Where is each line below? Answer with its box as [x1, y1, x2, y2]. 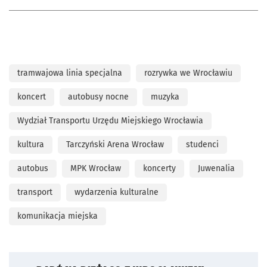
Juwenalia [198, 163, 235, 173]
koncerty [143, 163, 176, 173]
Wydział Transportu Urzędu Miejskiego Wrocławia [17, 115, 203, 126]
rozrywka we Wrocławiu [144, 67, 232, 78]
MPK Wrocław [70, 163, 121, 173]
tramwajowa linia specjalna [17, 67, 122, 78]
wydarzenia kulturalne [74, 187, 159, 197]
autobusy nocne [68, 91, 129, 102]
